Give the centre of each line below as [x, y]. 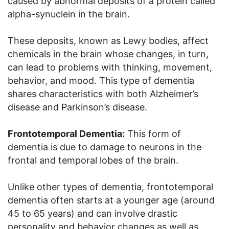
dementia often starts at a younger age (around [111, 200]
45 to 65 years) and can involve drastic [93, 214]
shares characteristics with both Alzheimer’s [103, 94]
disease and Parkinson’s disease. [77, 107]
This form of [153, 134]
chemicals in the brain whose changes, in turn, [108, 54]
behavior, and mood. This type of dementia [101, 81]
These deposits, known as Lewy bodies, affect [108, 41]
